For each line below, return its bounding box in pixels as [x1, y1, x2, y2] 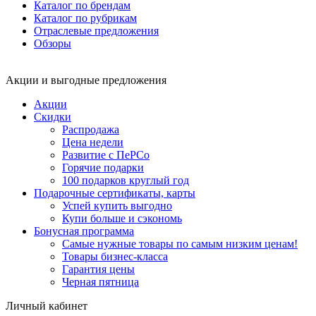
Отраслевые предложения [34, 24, 159, 37]
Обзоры [34, 37, 71, 49]
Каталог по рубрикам [34, 11, 137, 24]
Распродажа [62, 123, 119, 135]
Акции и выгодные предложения [6, 73, 166, 86]
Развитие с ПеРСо [62, 148, 150, 161]
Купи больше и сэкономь [62, 212, 182, 224]
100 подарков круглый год [62, 174, 189, 186]
